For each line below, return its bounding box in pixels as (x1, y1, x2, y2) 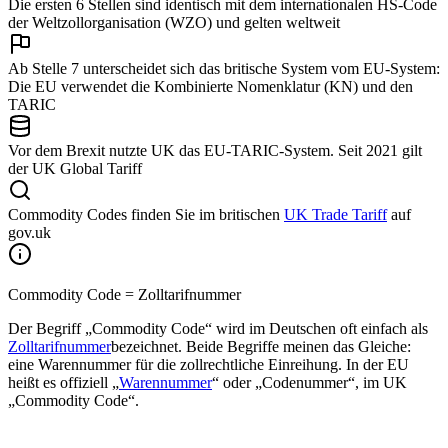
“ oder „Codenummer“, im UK (212, 374, 407, 392)
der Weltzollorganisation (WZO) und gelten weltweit (8, 14, 340, 32)
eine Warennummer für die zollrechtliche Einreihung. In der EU (8, 356, 409, 374)
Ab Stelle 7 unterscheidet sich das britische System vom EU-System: (8, 60, 440, 78)
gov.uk (8, 224, 51, 242)
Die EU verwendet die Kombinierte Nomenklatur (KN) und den (8, 78, 413, 96)
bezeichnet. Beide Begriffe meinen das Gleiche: (111, 338, 411, 356)
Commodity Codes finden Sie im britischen (8, 206, 280, 224)
